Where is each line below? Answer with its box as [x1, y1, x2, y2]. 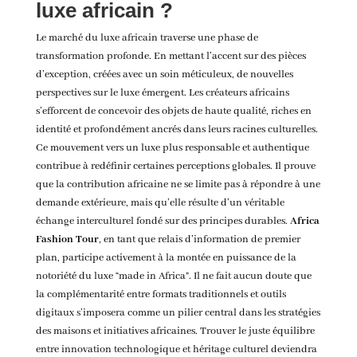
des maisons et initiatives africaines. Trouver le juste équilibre [35, 324, 315, 339]
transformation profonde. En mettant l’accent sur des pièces [35, 49, 306, 64]
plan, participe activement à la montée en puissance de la [35, 251, 296, 265]
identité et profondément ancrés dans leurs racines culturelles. [35, 123, 318, 137]
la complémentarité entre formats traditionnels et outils [35, 288, 286, 302]
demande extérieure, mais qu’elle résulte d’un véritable [35, 196, 284, 210]
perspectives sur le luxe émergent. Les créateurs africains [35, 86, 289, 100]
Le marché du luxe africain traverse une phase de [35, 31, 258, 45]
